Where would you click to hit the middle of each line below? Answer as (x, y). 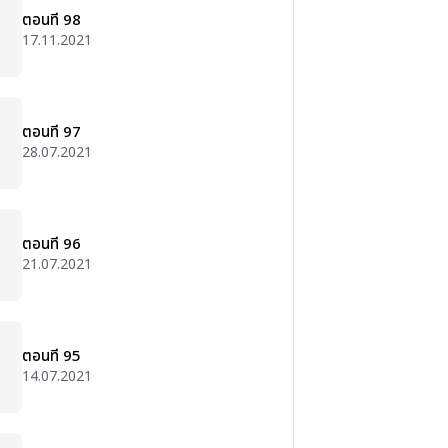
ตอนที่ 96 (51, 244)
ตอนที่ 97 (51, 132)
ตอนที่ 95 (51, 356)
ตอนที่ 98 (51, 20)
